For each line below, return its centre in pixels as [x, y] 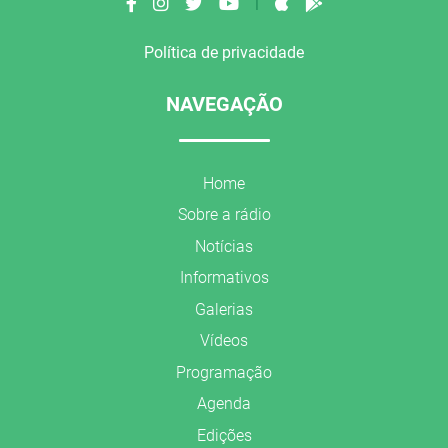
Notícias [224, 246]
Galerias [224, 309]
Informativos [224, 277]
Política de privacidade [224, 52]
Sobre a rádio [224, 214]
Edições [224, 435]
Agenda [224, 403]
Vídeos [224, 340]
